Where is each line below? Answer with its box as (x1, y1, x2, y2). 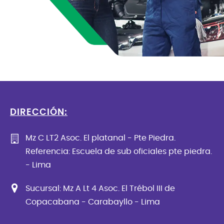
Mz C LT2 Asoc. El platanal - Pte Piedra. (25, 133, 175, 142)
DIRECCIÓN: (10, 107, 67, 117)
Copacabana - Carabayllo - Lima (25, 197, 160, 206)
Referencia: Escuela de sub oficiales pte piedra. (25, 147, 212, 155)
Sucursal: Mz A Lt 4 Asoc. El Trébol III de (25, 184, 175, 192)
